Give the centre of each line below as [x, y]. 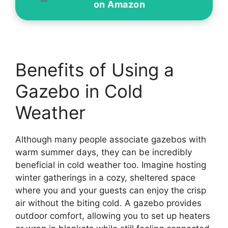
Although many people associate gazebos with [111, 139]
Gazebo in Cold [79, 91]
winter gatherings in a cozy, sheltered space [105, 177]
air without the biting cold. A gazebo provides [108, 203]
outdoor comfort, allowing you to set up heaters [113, 216]
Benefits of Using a [95, 69]
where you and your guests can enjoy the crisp [111, 190]
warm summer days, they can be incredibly [104, 152]
